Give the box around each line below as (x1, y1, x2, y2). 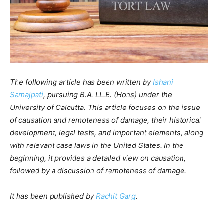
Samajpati (10, 90, 43, 99)
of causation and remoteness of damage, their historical (10, 115, 201, 125)
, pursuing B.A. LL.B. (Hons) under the (43, 90, 172, 99)
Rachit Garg (96, 191, 136, 200)
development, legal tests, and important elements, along (10, 127, 203, 137)
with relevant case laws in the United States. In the (10, 140, 183, 150)
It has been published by (10, 191, 96, 200)
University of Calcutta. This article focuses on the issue (10, 102, 200, 112)
